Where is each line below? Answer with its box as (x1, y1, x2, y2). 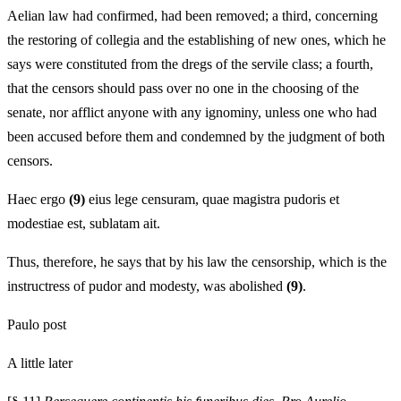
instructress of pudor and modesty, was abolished (7, 277, 286, 294)
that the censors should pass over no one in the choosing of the (7, 80, 359, 96)
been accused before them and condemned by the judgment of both (7, 128, 385, 144)
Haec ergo (7, 191, 69, 207)
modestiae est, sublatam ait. (7, 215, 160, 231)
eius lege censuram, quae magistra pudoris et (85, 191, 339, 207)
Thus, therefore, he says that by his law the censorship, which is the (7, 253, 387, 269)
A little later (7, 354, 73, 371)
